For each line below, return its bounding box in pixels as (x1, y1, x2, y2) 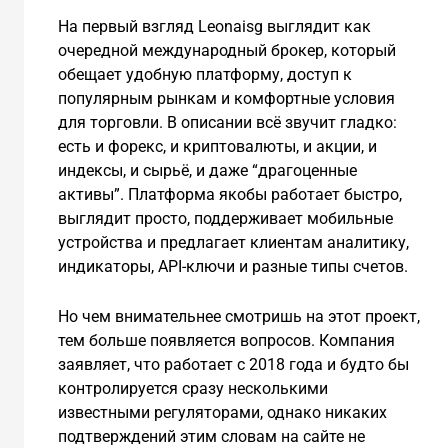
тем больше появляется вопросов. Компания (57, 330, 395, 350)
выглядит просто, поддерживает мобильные (57, 209, 393, 229)
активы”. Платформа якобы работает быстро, (57, 185, 402, 205)
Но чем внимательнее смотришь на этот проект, (57, 306, 420, 326)
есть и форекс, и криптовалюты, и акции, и (57, 137, 377, 157)
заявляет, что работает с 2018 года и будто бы (57, 354, 409, 374)
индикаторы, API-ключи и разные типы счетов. (57, 257, 408, 277)
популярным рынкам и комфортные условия (57, 89, 395, 109)
